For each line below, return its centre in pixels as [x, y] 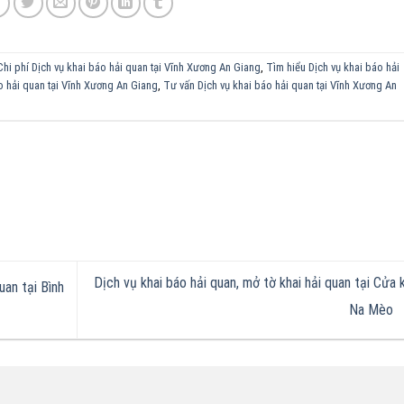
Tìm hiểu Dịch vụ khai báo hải [333, 67]
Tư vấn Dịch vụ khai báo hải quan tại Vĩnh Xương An [280, 85]
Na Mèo [372, 310]
